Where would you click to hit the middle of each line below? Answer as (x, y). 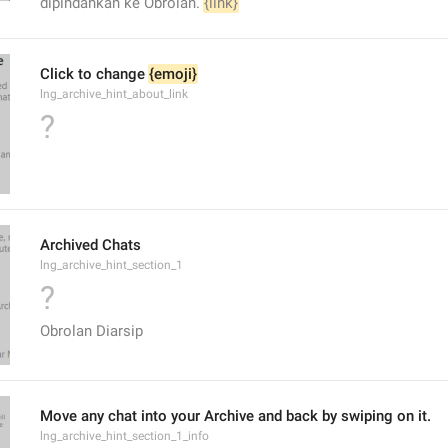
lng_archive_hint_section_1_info (124, 436)
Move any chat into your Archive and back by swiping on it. (235, 416)
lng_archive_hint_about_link (114, 94)
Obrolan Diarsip (91, 331)
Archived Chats (90, 245)
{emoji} (173, 74)
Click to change (94, 74)
